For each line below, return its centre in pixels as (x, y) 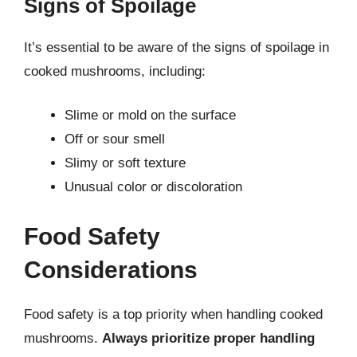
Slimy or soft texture (125, 163)
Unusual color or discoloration (153, 187)
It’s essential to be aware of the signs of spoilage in (177, 47)
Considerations (111, 269)
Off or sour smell (115, 139)
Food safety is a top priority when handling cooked (173, 314)
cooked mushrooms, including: (115, 71)
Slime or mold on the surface (150, 115)
